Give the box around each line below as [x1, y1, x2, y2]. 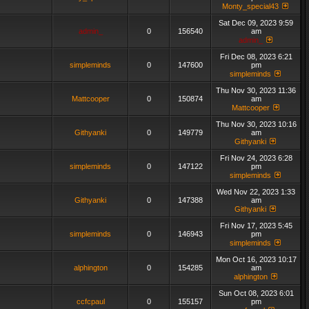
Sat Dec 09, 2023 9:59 [219, 19, 293, 27]
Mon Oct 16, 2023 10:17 [215, 255, 297, 263]
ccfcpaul [76, 297, 105, 306]
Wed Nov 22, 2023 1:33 [217, 188, 295, 196]
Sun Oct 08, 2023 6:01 [218, 289, 294, 297]
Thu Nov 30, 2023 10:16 [215, 120, 297, 128]
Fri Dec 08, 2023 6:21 [219, 52, 292, 61]
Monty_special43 [222, 2, 279, 10]
